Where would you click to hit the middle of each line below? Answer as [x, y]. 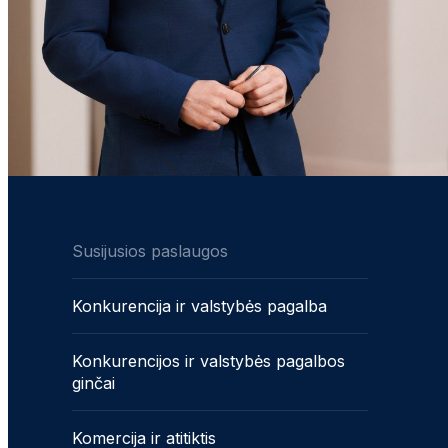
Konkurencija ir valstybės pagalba [199, 306]
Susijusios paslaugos [150, 251]
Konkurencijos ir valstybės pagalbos [208, 361]
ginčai [93, 383]
